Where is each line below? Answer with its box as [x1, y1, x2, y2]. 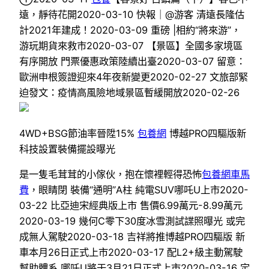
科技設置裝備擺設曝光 [19, 142, 115, 155]
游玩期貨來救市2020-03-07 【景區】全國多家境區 [19, 39, 243, 52]
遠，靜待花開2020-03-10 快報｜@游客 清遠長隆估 [19, 8, 244, 20]
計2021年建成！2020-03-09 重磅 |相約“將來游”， [19, 23, 241, 36]
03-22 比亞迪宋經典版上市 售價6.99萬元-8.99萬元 [19, 199, 243, 212]
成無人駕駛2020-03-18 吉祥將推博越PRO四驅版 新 [19, 231, 245, 243]
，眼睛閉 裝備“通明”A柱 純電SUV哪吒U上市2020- [29, 184, 249, 196]
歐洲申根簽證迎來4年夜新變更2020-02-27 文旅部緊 [19, 70, 248, 83]
